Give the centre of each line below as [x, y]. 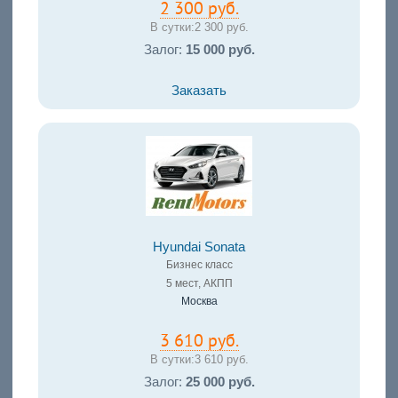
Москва [199, 301]
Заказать [199, 90]
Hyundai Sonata [199, 247]
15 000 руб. [220, 49]
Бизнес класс [199, 264]
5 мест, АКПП [199, 283]
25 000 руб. [220, 382]
